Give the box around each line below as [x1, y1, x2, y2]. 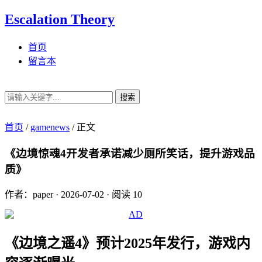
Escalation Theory [5, 11, 115, 27]
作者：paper [5, 189, 53, 200]
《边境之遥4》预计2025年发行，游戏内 [5, 236, 250, 251]
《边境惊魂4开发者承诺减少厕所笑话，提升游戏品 [5, 147, 255, 160]
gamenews [30, 122, 70, 132]
